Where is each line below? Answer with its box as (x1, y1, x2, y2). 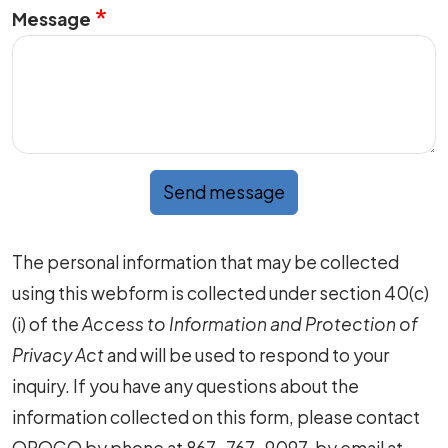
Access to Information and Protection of (82, 312, 418, 335)
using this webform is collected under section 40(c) (12, 281, 429, 304)
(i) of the (12, 312, 82, 335)
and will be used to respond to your (104, 343, 389, 366)
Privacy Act (12, 343, 104, 366)
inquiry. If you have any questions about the (12, 374, 359, 397)
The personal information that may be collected (12, 250, 399, 273)
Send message (163, 180, 285, 203)
